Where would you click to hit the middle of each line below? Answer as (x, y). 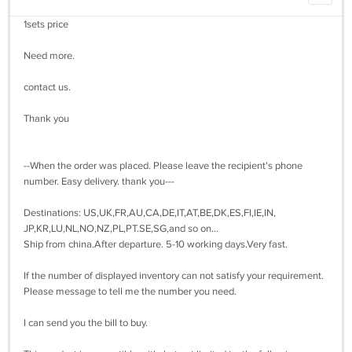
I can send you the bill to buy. (86, 323)
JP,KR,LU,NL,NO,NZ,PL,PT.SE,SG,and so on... (121, 228)
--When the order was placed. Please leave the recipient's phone (163, 165)
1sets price (46, 24)
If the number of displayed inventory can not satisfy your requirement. (174, 275)
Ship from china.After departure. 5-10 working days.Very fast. (156, 244)
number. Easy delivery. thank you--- (99, 181)
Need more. (49, 55)
